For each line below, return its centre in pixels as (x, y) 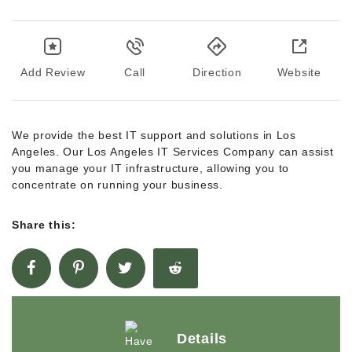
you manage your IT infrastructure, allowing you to (151, 168)
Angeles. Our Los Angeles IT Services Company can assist (173, 151)
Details (202, 339)
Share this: (44, 224)
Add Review (53, 72)
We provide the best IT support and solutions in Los (154, 135)
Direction (217, 72)
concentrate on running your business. (117, 184)
